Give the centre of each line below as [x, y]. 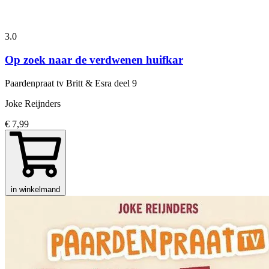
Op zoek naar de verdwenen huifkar [94, 59]
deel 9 [125, 83]
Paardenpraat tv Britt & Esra [59, 83]
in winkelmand [35, 189]
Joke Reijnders [33, 103]
